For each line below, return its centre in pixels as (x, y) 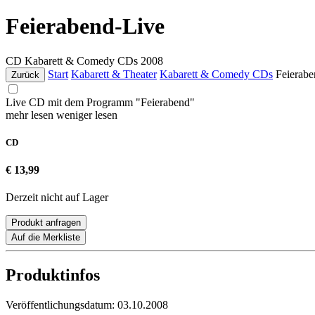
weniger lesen (87, 115)
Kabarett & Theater (114, 74)
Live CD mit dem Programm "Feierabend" (100, 102)
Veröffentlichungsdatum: (62, 305)
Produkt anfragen (46, 223)
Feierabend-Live (85, 26)
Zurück (25, 75)
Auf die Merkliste (46, 238)
